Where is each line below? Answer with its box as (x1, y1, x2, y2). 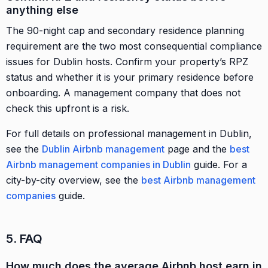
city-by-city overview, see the (6, 173, 141, 186)
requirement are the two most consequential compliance (6, 39, 262, 52)
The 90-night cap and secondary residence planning (6, 24, 244, 36)
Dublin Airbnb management (42, 142, 165, 155)
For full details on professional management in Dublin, (6, 127, 252, 139)
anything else (6, 3, 78, 16)
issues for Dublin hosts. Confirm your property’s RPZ (6, 55, 248, 68)
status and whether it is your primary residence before (6, 71, 254, 83)
